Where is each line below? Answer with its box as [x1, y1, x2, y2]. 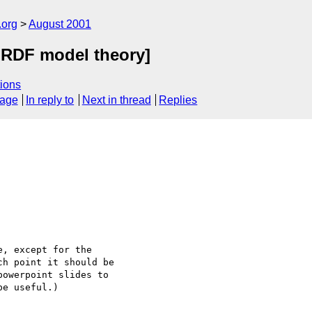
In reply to [26, 94, 75, 107]
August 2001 [29, 18, 91, 30]
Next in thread [81, 94, 151, 107]
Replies [159, 94, 198, 107]
